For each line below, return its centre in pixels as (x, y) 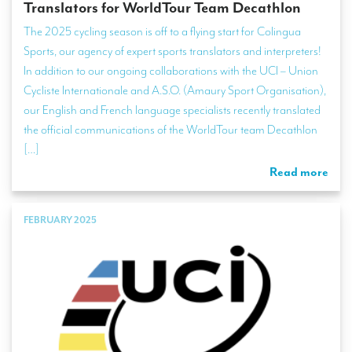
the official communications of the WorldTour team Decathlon (170, 130)
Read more (299, 172)
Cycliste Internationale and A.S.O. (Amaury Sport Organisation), (175, 91)
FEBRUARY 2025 (60, 220)
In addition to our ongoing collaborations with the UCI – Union (171, 71)
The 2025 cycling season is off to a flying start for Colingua (162, 32)
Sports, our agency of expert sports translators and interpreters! (172, 51)
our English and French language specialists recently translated (172, 110)
